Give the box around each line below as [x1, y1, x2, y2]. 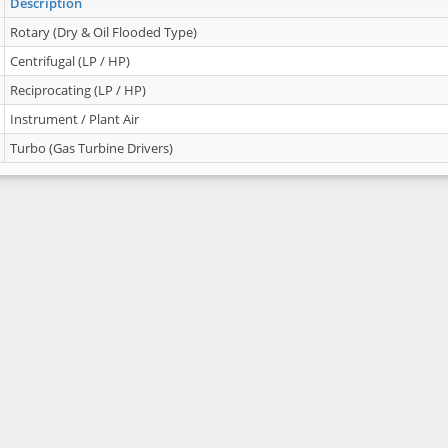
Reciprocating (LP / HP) [10, 81, 146, 99]
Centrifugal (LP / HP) [10, 52, 130, 70]
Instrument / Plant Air [10, 110, 139, 128]
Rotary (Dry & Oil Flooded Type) [10, 23, 197, 41]
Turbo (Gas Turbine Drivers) [10, 139, 173, 157]
